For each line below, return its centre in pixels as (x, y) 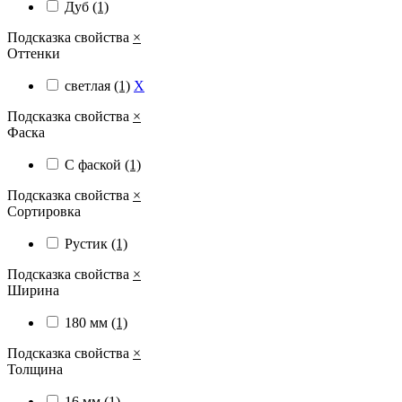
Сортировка (44, 212)
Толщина (35, 370)
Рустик (88, 244)
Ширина (33, 291)
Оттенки (34, 54)
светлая (89, 86)
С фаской (95, 165)
